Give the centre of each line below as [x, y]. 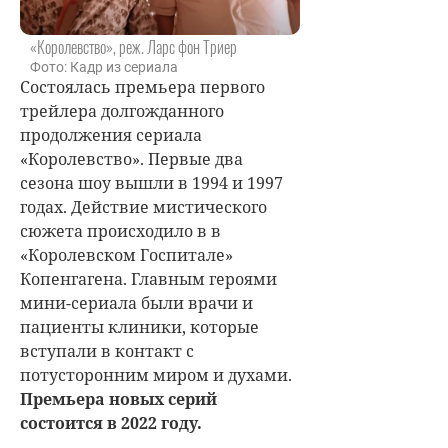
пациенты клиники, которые [139, 326]
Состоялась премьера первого [142, 86]
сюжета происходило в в [120, 230]
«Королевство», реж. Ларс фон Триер [133, 46]
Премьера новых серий [118, 398]
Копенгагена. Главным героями [148, 278]
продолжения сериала [111, 134]
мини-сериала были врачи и [136, 302]
